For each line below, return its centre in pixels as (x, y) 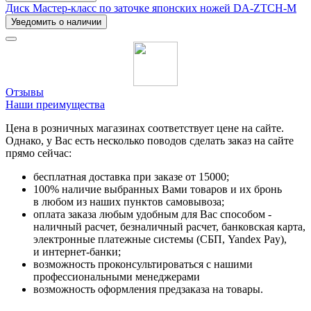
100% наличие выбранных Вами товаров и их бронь (158, 190)
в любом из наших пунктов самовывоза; (129, 202)
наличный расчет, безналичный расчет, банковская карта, (169, 227)
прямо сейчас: (39, 153)
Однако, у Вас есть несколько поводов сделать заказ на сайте (150, 141)
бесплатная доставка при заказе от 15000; (131, 177)
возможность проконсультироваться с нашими (143, 264)
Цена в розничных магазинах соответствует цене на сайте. (145, 128)
